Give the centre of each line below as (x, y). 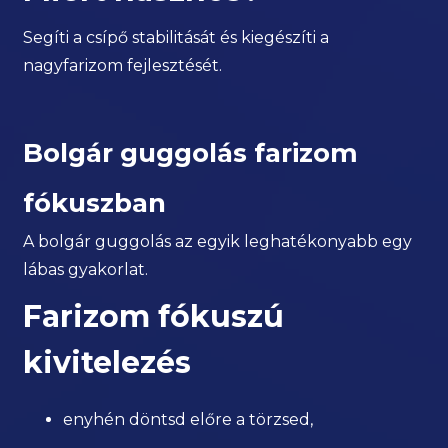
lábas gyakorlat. (86, 270)
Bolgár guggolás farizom (191, 153)
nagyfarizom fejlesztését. (123, 66)
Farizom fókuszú (154, 317)
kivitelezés (107, 363)
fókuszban (95, 203)
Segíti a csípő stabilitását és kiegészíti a (176, 38)
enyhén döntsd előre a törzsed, (188, 420)
